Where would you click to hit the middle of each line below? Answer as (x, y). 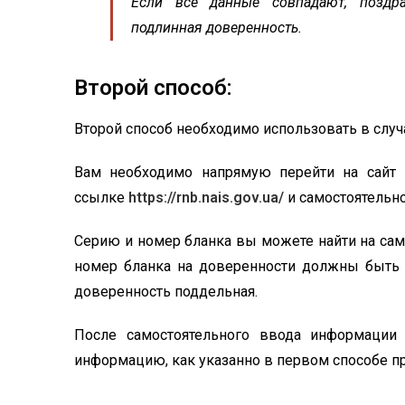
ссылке (101, 198)
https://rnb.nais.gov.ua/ (206, 198)
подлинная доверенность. (217, 28)
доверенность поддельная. (166, 292)
